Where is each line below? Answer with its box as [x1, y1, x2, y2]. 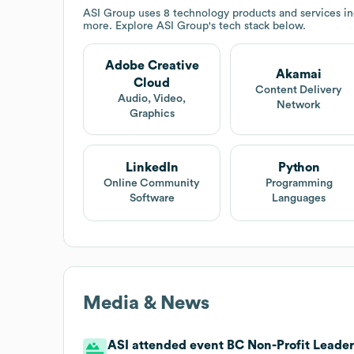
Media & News [83, 293, 209, 313]
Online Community [104, 178, 201, 190]
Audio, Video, [118, 92, 186, 104]
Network [277, 99, 322, 111]
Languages [272, 193, 326, 205]
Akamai [276, 67, 322, 81]
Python [277, 161, 320, 175]
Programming [265, 178, 333, 190]
